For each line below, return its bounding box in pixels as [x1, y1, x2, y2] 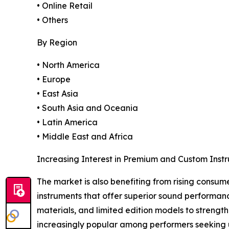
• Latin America [37, 117, 98, 128]
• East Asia [37, 88, 78, 99]
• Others [37, 15, 68, 26]
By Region [37, 37, 77, 48]
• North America [37, 60, 100, 71]
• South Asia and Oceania [37, 103, 138, 113]
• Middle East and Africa [37, 131, 133, 142]
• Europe [37, 74, 71, 85]
